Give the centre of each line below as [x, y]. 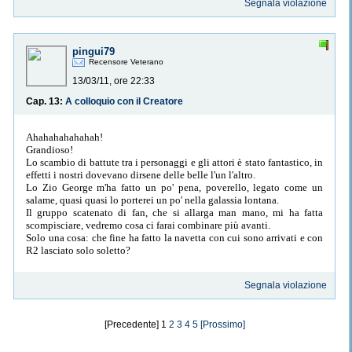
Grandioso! [49, 149]
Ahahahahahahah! [64, 137]
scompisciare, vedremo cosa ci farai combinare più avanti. [148, 225]
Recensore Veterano [126, 62]
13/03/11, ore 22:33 [114, 81]
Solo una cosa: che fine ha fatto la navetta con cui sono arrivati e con [174, 237]
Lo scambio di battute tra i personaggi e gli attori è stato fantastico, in [174, 162]
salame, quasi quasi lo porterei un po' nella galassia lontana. [152, 200]
